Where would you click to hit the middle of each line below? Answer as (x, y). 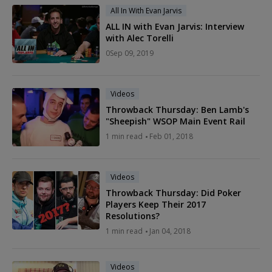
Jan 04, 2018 (170, 231)
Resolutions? (133, 216)
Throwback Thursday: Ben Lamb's (177, 109)
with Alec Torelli (140, 38)
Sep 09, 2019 (132, 53)
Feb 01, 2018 (171, 136)
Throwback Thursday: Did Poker (173, 192)
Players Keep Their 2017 (156, 204)
